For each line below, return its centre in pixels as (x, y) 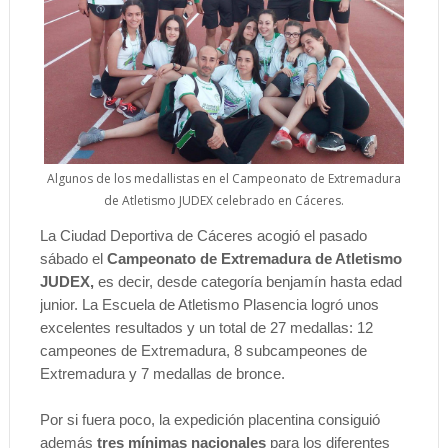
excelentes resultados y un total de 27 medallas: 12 (206, 327)
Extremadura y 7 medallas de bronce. (162, 373)
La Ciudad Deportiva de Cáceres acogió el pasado (203, 235)
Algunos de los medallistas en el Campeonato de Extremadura (223, 179)
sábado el (73, 258)
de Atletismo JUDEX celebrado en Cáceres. (223, 201)
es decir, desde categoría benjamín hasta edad (249, 281)
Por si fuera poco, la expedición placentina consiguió (209, 419)
